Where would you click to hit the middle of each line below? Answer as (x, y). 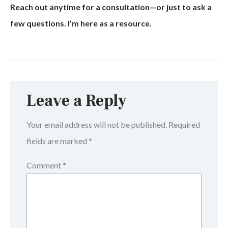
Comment (45, 165)
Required (184, 124)
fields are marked (58, 141)
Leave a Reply (77, 101)
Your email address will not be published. (97, 124)
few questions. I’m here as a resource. (81, 23)
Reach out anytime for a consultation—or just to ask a (111, 7)
